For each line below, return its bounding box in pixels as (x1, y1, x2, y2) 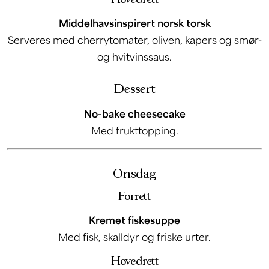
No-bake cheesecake (83, 107, 186, 120)
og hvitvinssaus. (97, 50, 172, 63)
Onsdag (113, 166, 156, 181)
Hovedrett (110, 255, 159, 267)
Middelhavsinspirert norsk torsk (58, 16, 211, 29)
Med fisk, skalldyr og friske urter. (58, 230, 211, 243)
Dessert (113, 82, 156, 96)
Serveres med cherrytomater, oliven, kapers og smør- (7, 33, 262, 46)
